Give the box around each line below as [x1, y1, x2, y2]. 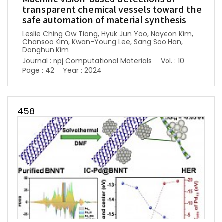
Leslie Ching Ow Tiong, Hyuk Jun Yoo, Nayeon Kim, [22, 28, 193, 39]
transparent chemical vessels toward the [22, 4, 202, 15]
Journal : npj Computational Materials [22, 55, 152, 66]
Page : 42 [22, 65, 54, 75]
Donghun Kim [22, 44, 69, 55]
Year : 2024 [63, 65, 102, 75]
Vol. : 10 [161, 55, 184, 66]
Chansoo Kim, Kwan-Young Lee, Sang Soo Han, [22, 36, 183, 47]
